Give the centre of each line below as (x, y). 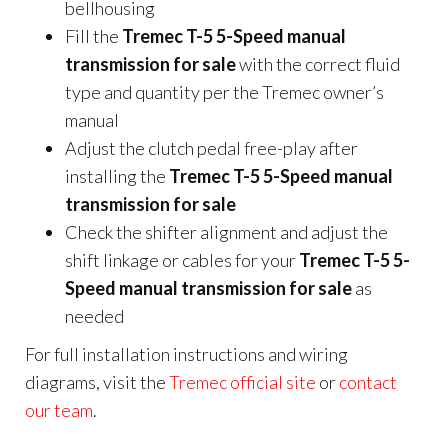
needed (94, 316)
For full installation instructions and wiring (186, 354)
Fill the (93, 36)
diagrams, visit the (97, 382)
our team (59, 410)
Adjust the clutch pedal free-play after (211, 148)
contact (368, 382)
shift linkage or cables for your (182, 260)
